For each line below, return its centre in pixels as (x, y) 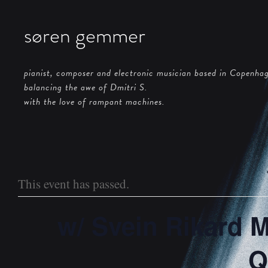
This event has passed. (74, 184)
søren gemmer (85, 35)
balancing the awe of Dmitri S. (86, 87)
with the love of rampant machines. (95, 102)
